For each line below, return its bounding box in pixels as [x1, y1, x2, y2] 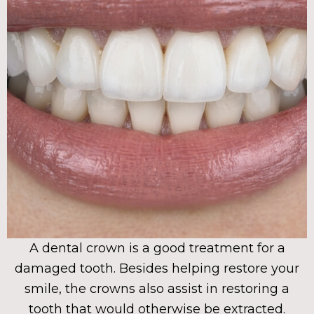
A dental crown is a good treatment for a [29, 240, 285, 257]
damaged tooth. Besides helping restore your [15, 261, 299, 277]
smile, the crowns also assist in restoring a [25, 281, 289, 297]
